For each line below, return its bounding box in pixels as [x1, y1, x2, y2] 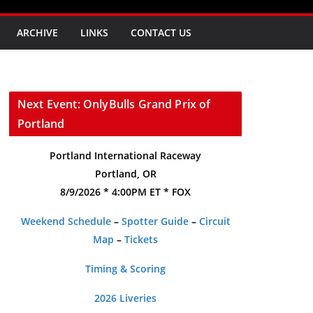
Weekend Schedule [20, 214, 111, 228]
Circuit [198, 214, 231, 228]
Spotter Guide [121, 214, 189, 228]
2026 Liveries [94, 291, 156, 305]
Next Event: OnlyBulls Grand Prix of [17, 96, 211, 112]
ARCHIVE [17, 26, 58, 40]
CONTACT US [131, 26, 191, 40]
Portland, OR [94, 167, 156, 181]
